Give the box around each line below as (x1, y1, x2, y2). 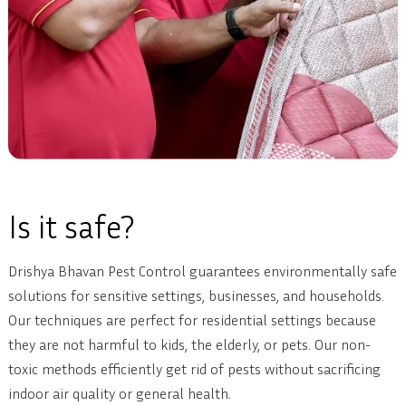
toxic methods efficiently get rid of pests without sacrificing (7, 360, 381, 379)
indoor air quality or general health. (7, 384, 231, 403)
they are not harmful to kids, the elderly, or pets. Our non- (7, 335, 371, 354)
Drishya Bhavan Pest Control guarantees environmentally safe (7, 262, 397, 281)
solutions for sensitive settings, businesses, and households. (7, 286, 384, 305)
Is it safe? (7, 207, 134, 246)
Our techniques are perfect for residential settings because (7, 311, 376, 330)
